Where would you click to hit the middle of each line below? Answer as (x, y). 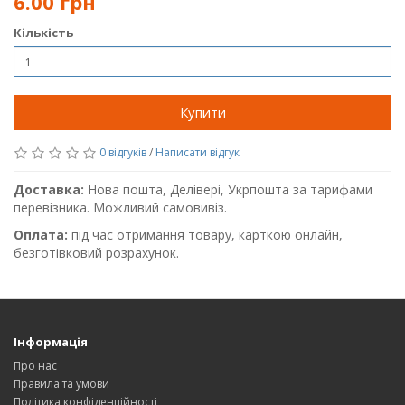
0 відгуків (123, 152)
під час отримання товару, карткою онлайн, (207, 235)
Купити (202, 112)
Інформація (51, 342)
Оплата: (42, 235)
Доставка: (51, 189)
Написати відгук (198, 152)
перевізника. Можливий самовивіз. (120, 207)
